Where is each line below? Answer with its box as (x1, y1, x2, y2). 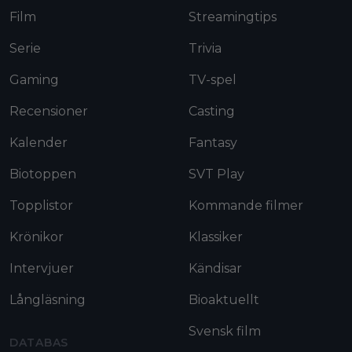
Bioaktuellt (189, 292, 259, 308)
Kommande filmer (189, 198, 303, 214)
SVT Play (189, 167, 244, 182)
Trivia (189, 41, 222, 57)
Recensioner (9, 104, 88, 119)
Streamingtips (189, 9, 277, 25)
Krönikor (9, 229, 64, 245)
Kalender (9, 135, 68, 151)
